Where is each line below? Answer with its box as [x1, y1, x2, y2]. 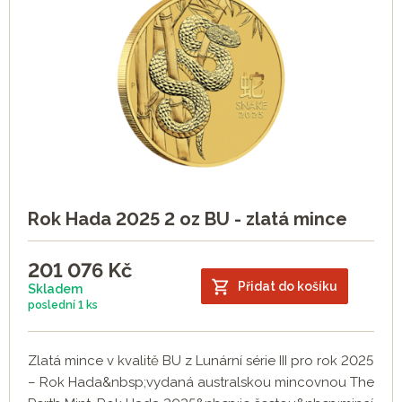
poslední [28, 298, 78, 312]
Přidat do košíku [238, 278, 337, 293]
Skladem [28, 282, 83, 297]
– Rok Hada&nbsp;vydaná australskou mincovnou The [28, 374, 374, 391]
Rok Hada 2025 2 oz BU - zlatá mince [28, 208, 347, 231]
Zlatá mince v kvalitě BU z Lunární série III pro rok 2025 [28, 353, 373, 370]
